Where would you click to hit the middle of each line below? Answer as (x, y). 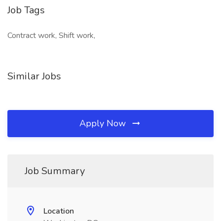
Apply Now (104, 123)
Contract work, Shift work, (51, 36)
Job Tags (26, 10)
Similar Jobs (34, 76)
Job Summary (55, 171)
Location (59, 211)
